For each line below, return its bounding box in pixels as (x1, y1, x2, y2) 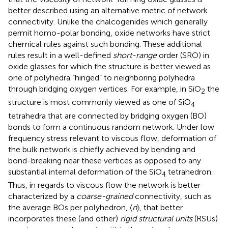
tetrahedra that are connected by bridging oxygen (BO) (8, 110, 207, 121)
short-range (113, 50, 157, 61)
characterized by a (8, 191, 76, 201)
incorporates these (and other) (8, 213, 120, 223)
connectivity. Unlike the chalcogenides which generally (8, 17, 208, 27)
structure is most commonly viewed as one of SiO (8, 97, 191, 107)
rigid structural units (120, 213, 192, 223)
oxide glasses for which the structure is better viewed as (8, 62, 211, 72)
